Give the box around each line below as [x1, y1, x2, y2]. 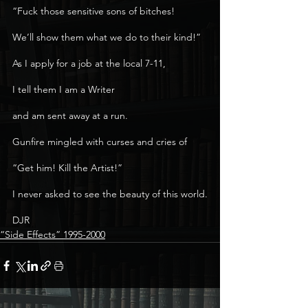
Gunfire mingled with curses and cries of [12, 135, 187, 148]
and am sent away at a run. [12, 109, 128, 122]
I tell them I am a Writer [12, 83, 115, 96]
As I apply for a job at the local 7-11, [12, 57, 166, 69]
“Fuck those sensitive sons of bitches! [12, 5, 175, 17]
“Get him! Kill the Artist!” [12, 162, 122, 174]
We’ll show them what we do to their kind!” [12, 31, 201, 43]
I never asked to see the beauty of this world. [12, 188, 208, 200]
